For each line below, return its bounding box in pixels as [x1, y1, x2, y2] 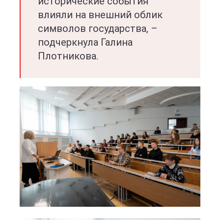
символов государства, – [38, 22, 158, 34]
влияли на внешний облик [38, 8, 163, 21]
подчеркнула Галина [38, 36, 133, 48]
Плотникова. [38, 50, 98, 62]
